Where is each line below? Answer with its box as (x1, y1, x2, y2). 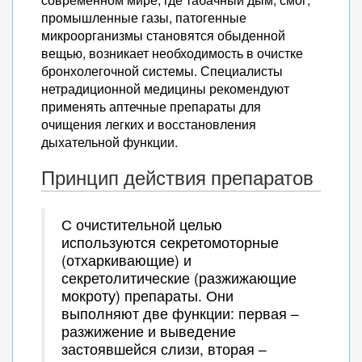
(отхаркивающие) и (61, 250, 192, 270)
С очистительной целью (61, 214, 222, 234)
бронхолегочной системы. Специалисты (41, 61, 283, 80)
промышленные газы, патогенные (41, 8, 246, 27)
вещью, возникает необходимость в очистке (41, 44, 303, 62)
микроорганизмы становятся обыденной (41, 26, 285, 44)
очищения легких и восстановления (41, 115, 256, 133)
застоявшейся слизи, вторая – (61, 339, 267, 359)
